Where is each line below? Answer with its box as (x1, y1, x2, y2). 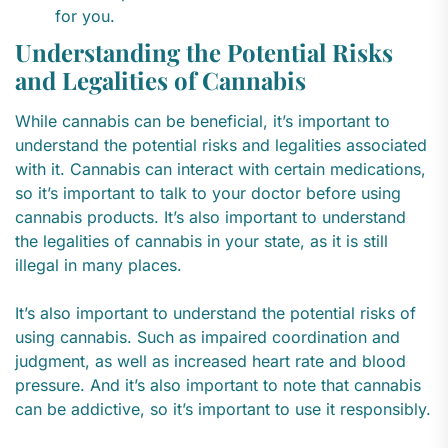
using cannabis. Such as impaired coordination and (15, 327, 400, 348)
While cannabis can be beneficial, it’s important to (15, 111, 390, 132)
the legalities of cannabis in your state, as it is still (15, 231, 388, 252)
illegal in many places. (15, 255, 182, 276)
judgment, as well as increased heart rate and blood (15, 351, 406, 372)
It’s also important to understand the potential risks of (15, 303, 416, 324)
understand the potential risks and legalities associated (15, 135, 427, 156)
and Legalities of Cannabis (15, 64, 306, 97)
